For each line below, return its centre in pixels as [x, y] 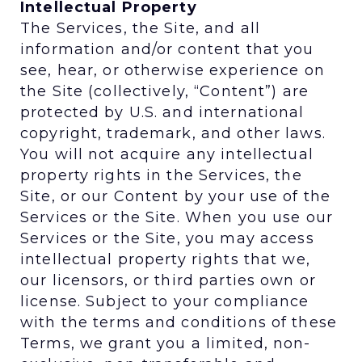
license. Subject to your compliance [165, 301]
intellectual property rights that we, [165, 259]
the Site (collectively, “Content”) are [164, 91]
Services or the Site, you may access [167, 238]
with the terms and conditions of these [179, 322]
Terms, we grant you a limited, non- [166, 343]
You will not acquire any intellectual [167, 154]
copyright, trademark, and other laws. [173, 133]
